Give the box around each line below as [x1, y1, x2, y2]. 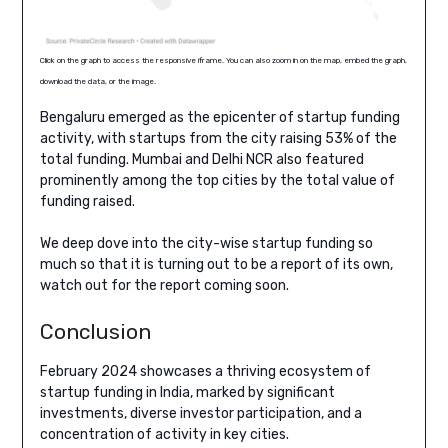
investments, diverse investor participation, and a [39, 404, 362, 422]
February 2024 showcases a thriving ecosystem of [39, 362, 371, 380]
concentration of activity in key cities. [39, 425, 289, 443]
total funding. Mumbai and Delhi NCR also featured [39, 150, 364, 168]
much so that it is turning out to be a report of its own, [39, 255, 393, 273]
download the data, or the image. [39, 76, 156, 86]
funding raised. [39, 192, 135, 210]
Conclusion [39, 318, 151, 344]
